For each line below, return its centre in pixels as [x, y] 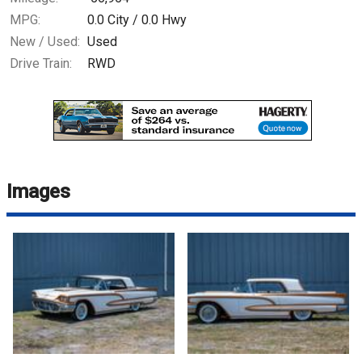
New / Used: [45, 42]
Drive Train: [41, 64]
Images [38, 192]
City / [123, 20]
